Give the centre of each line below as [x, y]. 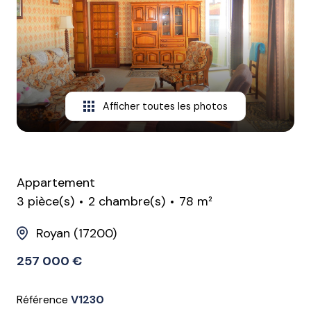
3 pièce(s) [45, 202]
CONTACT [55, 21]
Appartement [56, 183]
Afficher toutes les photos [165, 106]
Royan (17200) [76, 234]
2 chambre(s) [127, 202]
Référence [44, 300]
